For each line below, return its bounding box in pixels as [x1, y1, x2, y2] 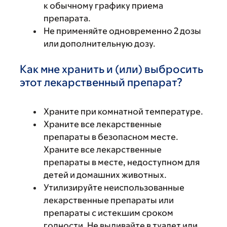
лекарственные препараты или [44, 195, 174, 205]
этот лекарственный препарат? [20, 75, 182, 89]
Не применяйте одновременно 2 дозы [44, 25, 201, 36]
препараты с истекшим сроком [44, 207, 173, 218]
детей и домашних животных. [44, 169, 167, 180]
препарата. [44, 13, 91, 23]
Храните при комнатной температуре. [44, 106, 203, 117]
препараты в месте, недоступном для [44, 157, 200, 167]
